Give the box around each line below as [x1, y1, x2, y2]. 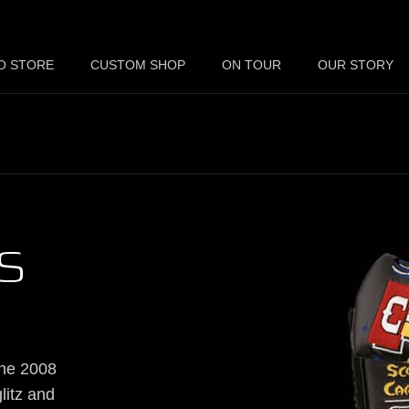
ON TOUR [222, 58, 281, 72]
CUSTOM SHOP [90, 58, 185, 72]
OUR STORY [318, 58, 393, 72]
